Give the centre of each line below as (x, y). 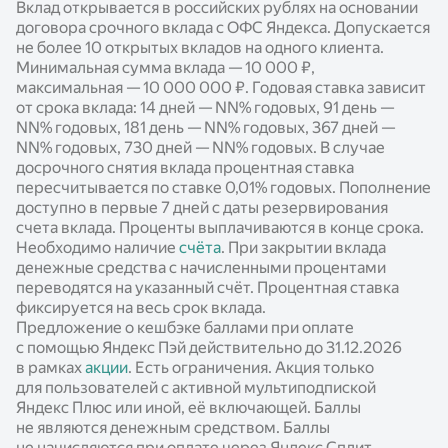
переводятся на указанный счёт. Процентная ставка (207, 288)
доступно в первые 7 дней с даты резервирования (202, 208)
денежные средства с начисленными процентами (201, 268)
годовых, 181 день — (128, 128)
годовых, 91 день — (322, 108)
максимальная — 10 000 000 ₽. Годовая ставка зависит (221, 88)
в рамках (50, 368)
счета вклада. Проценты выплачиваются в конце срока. (220, 228)
